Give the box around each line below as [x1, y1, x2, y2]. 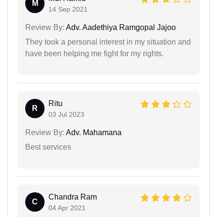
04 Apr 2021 [48, 203, 86, 212]
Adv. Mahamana [64, 128, 122, 137]
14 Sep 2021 [48, 5, 88, 13]
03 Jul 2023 [48, 110, 84, 118]
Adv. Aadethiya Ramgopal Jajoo [64, 23, 176, 31]
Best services [25, 142, 71, 151]
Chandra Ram [48, 192, 97, 201]
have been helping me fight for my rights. [25, 49, 164, 58]
